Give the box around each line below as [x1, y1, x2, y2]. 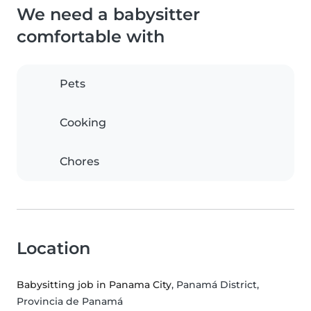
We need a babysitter [17, 4, 200, 25]
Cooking [60, 116, 106, 130]
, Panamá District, [171, 278, 259, 292]
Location [17, 238, 90, 259]
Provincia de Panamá [17, 295, 123, 308]
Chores [60, 155, 99, 169]
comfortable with [17, 26, 165, 47]
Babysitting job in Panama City [17, 278, 171, 292]
